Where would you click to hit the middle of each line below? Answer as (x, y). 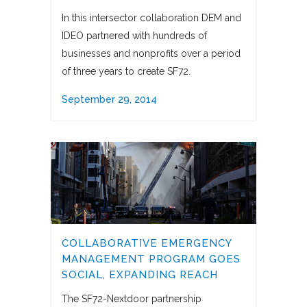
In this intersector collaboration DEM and (151, 18)
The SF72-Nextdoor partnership (132, 299)
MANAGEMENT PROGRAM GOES (151, 259)
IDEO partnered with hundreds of (134, 36)
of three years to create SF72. (126, 72)
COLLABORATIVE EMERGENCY (147, 244)
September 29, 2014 (109, 100)
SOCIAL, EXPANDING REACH (140, 275)
